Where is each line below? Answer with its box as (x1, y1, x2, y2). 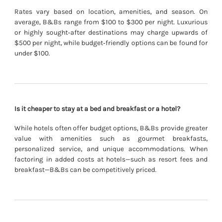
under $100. (14, 49, 51, 58)
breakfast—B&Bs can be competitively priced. (14, 166, 157, 174)
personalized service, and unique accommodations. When (14, 145, 208, 154)
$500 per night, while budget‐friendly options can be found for (14, 39, 208, 48)
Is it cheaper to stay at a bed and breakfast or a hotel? (14, 105, 181, 113)
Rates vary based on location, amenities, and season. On (14, 7, 208, 16)
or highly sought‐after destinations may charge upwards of (14, 28, 208, 37)
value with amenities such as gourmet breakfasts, (14, 134, 208, 143)
